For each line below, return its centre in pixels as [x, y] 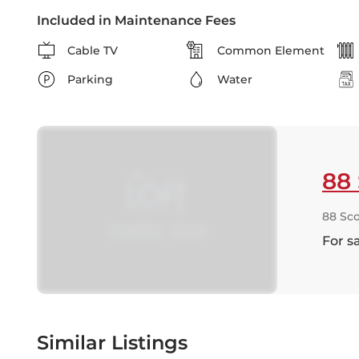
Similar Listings [112, 343]
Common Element [271, 50]
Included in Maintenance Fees [136, 20]
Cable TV [93, 50]
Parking [90, 79]
